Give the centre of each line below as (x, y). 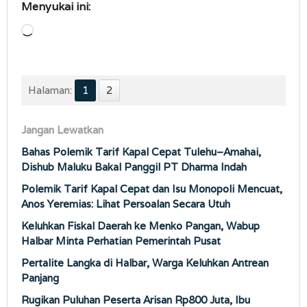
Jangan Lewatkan (62, 130)
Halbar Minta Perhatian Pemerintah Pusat (121, 241)
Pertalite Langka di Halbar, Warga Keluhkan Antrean (145, 263)
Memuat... (56, 32)
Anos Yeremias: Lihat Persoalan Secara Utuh (126, 204)
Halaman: (50, 90)
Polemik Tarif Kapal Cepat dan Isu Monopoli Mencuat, (152, 189)
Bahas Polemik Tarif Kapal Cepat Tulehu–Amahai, (141, 152)
